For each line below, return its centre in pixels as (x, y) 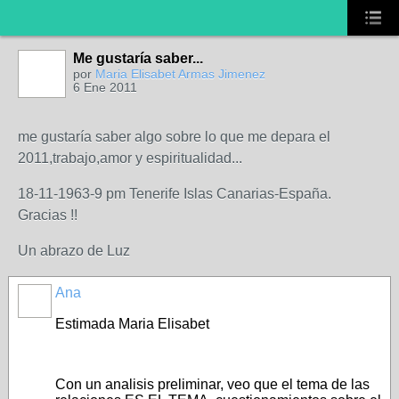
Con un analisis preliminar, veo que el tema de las (212, 384)
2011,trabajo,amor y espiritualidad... (130, 158)
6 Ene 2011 (105, 87)
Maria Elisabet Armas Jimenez (180, 74)
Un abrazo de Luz (74, 251)
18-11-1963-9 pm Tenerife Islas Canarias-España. (175, 194)
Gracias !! (48, 215)
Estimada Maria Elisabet (132, 324)
